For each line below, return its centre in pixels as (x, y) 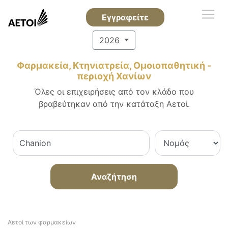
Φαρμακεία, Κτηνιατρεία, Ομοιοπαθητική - (114, 65)
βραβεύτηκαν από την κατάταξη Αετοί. (114, 104)
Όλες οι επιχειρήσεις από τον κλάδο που (114, 92)
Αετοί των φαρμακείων (42, 222)
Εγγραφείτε (125, 17)
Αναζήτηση (114, 177)
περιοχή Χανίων (114, 76)
